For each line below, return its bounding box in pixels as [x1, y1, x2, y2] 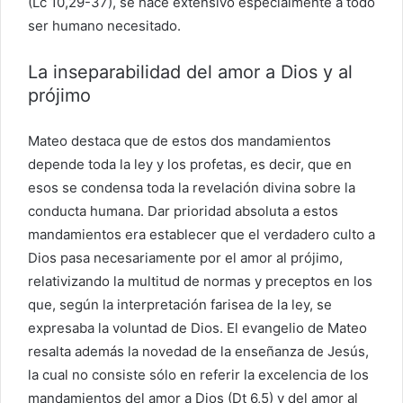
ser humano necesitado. [28, 16, 181, 34]
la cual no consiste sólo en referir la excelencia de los [28, 365, 369, 383]
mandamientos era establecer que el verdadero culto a [28, 225, 375, 243]
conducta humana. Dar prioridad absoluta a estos [28, 201, 338, 219]
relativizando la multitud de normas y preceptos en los [28, 272, 372, 290]
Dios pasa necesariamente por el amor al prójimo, [28, 248, 343, 266]
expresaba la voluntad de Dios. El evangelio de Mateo [28, 318, 367, 336]
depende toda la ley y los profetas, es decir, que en [28, 155, 352, 173]
